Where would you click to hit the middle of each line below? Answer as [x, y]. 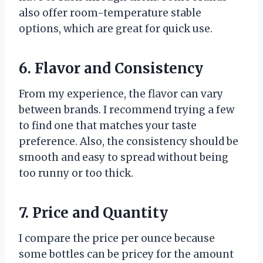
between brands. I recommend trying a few [127, 110]
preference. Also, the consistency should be [129, 142]
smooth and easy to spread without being [124, 158]
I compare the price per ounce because [117, 239]
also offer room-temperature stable [110, 13]
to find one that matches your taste [108, 126]
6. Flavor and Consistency [111, 69]
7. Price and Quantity [93, 213]
